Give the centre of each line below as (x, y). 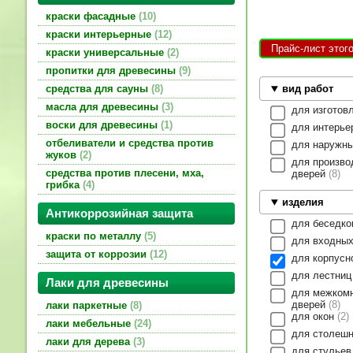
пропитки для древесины (112, 71)
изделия (303, 203)
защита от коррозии (98, 255)
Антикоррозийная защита (124, 214)
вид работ (308, 89)
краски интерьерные (100, 35)
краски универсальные (106, 53)
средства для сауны (98, 89)
